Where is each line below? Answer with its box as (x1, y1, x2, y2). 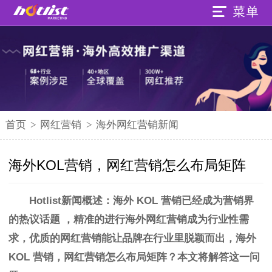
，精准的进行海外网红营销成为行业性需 (63, 213, 249, 225)
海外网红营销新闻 (95, 118, 178, 131)
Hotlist (29, 194, 61, 206)
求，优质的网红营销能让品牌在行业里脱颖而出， (8, 232, 236, 244)
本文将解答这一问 (177, 251, 260, 263)
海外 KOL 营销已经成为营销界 (112, 194, 254, 206)
